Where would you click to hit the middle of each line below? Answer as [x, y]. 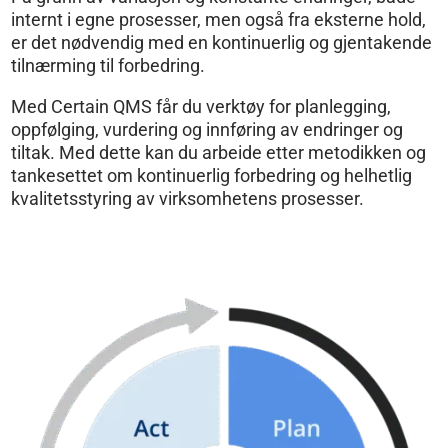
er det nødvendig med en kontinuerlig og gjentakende [222, 42]
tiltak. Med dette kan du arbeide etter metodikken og [219, 152]
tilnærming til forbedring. [108, 65]
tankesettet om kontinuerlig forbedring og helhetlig [212, 175]
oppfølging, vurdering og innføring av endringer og [207, 129]
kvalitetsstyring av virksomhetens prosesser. [188, 198]
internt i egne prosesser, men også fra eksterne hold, [219, 19]
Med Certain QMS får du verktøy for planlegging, [201, 106]
